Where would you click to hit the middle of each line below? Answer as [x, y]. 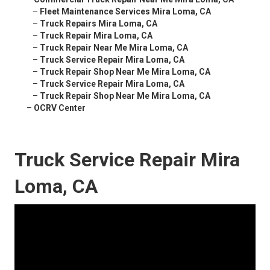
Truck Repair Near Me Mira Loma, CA [114, 48]
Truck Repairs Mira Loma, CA [99, 24]
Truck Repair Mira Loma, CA [96, 36]
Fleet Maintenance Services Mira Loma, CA [125, 12]
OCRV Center [60, 108]
